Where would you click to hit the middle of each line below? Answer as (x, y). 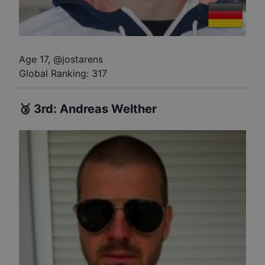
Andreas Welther (108, 109)
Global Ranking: (54, 73)
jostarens (83, 59)
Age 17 (33, 59)
